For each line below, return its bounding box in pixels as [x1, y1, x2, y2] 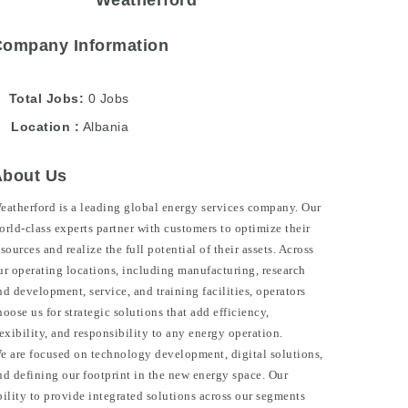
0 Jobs [87, 91, 129, 106]
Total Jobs [8, 91, 79, 106]
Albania [82, 119, 129, 134]
